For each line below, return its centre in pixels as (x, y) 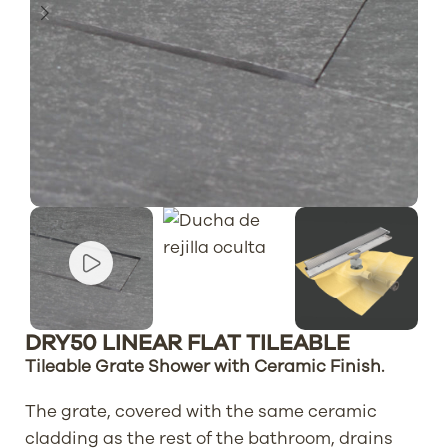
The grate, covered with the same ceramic (201, 411)
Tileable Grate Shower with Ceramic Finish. (204, 366)
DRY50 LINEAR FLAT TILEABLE (187, 342)
